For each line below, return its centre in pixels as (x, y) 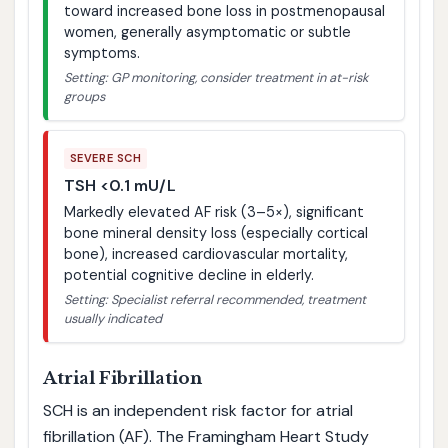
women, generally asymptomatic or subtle (207, 32)
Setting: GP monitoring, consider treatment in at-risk (215, 78)
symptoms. (101, 53)
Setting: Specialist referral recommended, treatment (214, 300)
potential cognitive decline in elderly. (188, 275)
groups (84, 97)
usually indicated (112, 319)
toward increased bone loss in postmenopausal (224, 11)
